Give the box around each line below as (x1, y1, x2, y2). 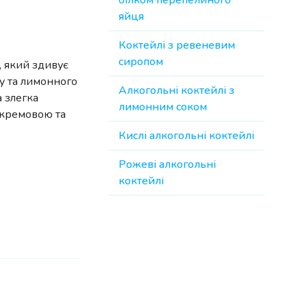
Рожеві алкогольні (119, 157, 216, 172)
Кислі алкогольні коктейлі (119, 128, 254, 143)
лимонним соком (119, 99, 207, 114)
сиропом (119, 54, 163, 69)
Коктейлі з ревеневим (119, 38, 235, 53)
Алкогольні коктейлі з (119, 83, 234, 98)
